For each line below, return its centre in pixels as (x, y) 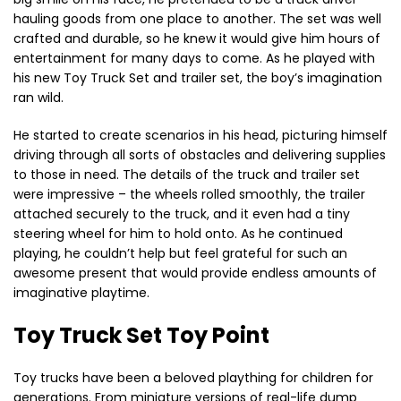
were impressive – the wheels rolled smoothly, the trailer (189, 194)
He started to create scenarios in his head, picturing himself (200, 135)
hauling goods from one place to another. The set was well (197, 18)
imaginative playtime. (81, 292)
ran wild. (38, 97)
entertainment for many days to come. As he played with (194, 58)
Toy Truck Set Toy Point (141, 335)
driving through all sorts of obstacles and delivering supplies (200, 154)
